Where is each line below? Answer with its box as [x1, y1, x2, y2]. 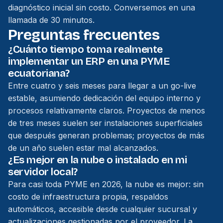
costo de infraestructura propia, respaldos [8, 192, 168, 202]
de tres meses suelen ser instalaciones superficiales [8, 118, 203, 128]
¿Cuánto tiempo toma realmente [8, 43, 163, 56]
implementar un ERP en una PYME [8, 55, 170, 68]
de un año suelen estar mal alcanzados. [8, 143, 158, 153]
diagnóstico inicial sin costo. [8, 2, 111, 12]
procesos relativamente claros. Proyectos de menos [8, 106, 205, 115]
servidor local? [8, 166, 78, 178]
